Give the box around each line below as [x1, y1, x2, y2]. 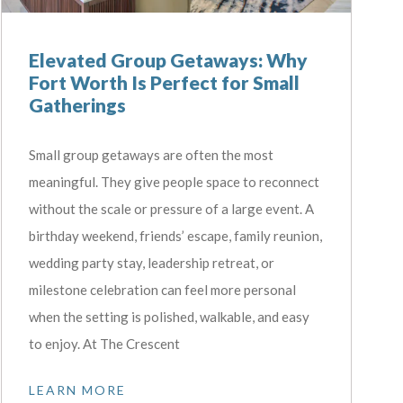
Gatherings [28, 93, 126, 116]
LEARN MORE [28, 381, 126, 398]
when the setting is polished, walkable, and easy [28, 308, 309, 325]
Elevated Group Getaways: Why [28, 48, 308, 71]
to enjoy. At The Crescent [28, 335, 180, 352]
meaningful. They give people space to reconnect [28, 173, 319, 190]
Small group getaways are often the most [28, 146, 273, 163]
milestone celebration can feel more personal [28, 281, 296, 298]
